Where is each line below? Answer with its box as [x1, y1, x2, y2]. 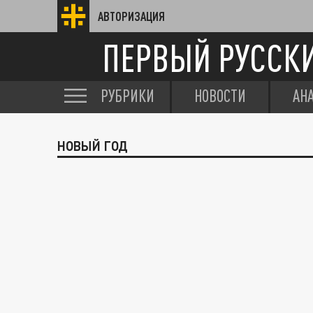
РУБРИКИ [101, 86, 154, 105]
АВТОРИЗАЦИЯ [98, 9, 165, 23]
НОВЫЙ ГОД [57, 138, 128, 154]
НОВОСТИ [194, 86, 246, 105]
